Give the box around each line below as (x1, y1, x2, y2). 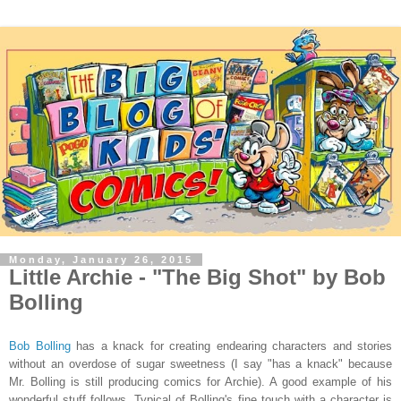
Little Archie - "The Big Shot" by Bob (9, 264, 386, 289)
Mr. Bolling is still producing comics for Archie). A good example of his (9, 374, 392, 388)
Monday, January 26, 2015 (9, 253, 193, 265)
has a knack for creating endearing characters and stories (70, 338, 392, 353)
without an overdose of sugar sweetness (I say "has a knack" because (9, 356, 392, 371)
